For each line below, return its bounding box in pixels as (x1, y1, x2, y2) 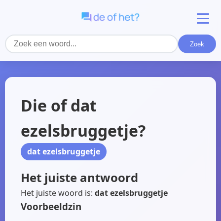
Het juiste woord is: (21, 187, 95, 198)
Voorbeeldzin (21, 200, 81, 213)
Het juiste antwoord (21, 169, 138, 185)
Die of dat (21, 95, 97, 116)
